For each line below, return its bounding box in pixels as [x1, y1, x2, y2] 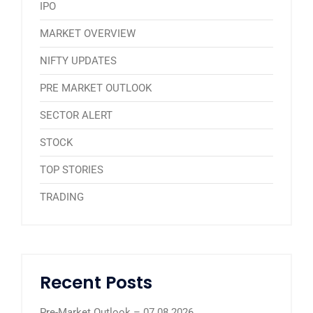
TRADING [40, 190, 84, 203]
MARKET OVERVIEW [40, 27, 136, 40]
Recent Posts [40, 270, 152, 295]
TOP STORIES [40, 163, 103, 176]
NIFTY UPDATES [40, 54, 117, 67]
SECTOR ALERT [40, 108, 112, 122]
